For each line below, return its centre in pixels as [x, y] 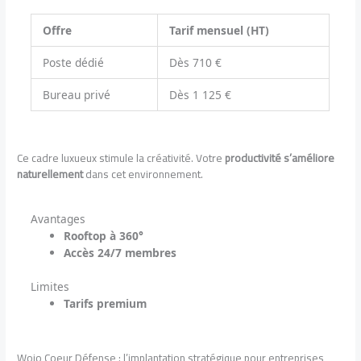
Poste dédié [73, 62]
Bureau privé [76, 94]
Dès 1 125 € [200, 94]
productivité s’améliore [280, 158]
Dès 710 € [195, 62]
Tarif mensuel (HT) [219, 30]
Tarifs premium [106, 303]
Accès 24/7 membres [120, 253]
